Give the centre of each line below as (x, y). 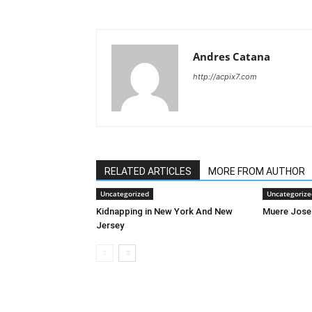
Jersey (110, 225)
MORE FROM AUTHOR (257, 171)
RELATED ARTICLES (148, 171)
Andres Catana (232, 56)
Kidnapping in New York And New (164, 211)
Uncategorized (125, 194)
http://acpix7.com (225, 77)
